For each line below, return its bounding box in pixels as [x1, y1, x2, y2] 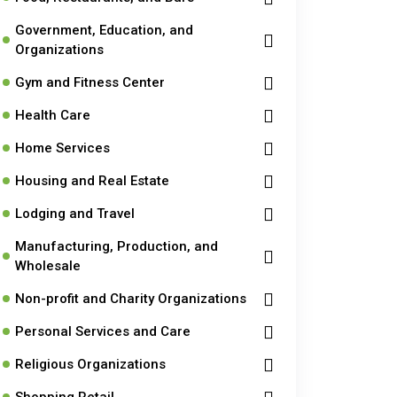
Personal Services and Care [15, 323, 191, 339]
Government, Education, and [15, 22, 193, 38]
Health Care [15, 107, 90, 123]
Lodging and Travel [15, 206, 135, 222]
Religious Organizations [15, 356, 166, 372]
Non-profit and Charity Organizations [15, 291, 246, 307]
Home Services [15, 140, 110, 156]
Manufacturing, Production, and [15, 238, 218, 254]
